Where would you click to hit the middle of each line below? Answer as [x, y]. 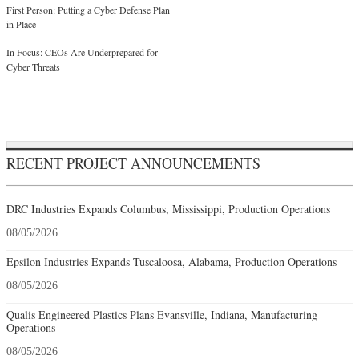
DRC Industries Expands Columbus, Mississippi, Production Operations [168, 208]
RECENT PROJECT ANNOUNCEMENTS [133, 163]
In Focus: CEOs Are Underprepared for [82, 52]
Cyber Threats [33, 66]
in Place [21, 24]
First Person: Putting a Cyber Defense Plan [88, 9]
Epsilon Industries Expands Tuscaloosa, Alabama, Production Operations [171, 261]
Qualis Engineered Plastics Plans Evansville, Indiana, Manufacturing [162, 314]
